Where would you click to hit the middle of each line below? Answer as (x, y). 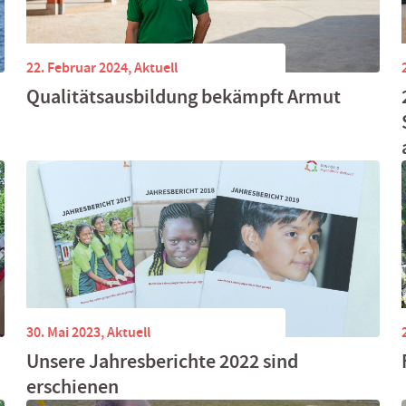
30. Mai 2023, (67, 332)
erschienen (73, 387)
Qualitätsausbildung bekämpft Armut (184, 97)
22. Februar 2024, (81, 67)
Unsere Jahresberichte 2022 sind (163, 362)
